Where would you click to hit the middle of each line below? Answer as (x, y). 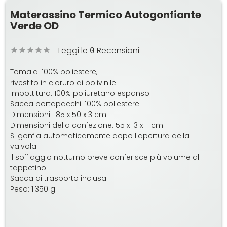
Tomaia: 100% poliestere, (54, 72)
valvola (24, 147)
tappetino (28, 168)
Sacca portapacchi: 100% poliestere (75, 104)
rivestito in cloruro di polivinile (63, 83)
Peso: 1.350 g (33, 189)
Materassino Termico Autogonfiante (106, 15)
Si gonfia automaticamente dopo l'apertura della (100, 136)
